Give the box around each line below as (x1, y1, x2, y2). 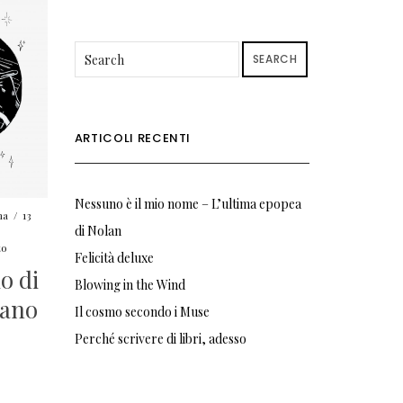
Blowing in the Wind (74, 276, 185, 293)
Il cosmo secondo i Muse (74, 303, 210, 320)
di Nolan (74, 222, 121, 239)
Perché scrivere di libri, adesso (74, 330, 246, 347)
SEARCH (252, 51, 298, 67)
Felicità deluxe (74, 249, 154, 266)
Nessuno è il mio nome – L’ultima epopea (74, 195, 301, 212)
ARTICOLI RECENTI (74, 130, 192, 147)
